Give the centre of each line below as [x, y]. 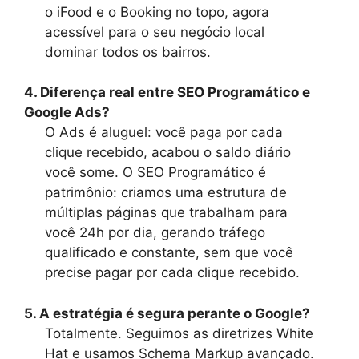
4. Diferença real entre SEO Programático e [167, 93]
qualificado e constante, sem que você [169, 253]
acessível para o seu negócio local [154, 32]
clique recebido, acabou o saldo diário [167, 153]
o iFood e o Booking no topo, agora [157, 12]
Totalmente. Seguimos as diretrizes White [179, 333]
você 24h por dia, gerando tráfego [155, 233]
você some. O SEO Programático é [155, 173]
